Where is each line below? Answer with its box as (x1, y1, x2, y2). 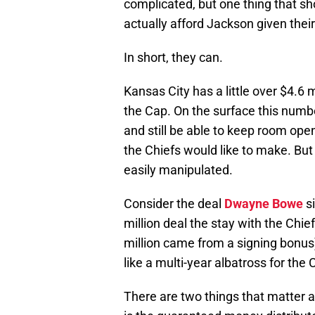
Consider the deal (124, 196, 224, 212)
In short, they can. (124, 50, 223, 65)
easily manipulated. (124, 162, 233, 178)
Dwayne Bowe (224, 196, 303, 212)
